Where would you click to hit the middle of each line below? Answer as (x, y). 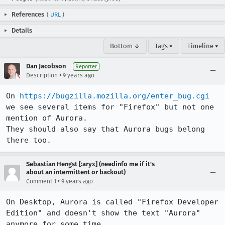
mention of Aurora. (47, 118)
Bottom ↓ (125, 46)
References (28, 14)
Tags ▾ (164, 46)
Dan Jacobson (46, 66)
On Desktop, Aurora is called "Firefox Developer (112, 202)
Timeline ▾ (203, 46)
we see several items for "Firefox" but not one (110, 107)
